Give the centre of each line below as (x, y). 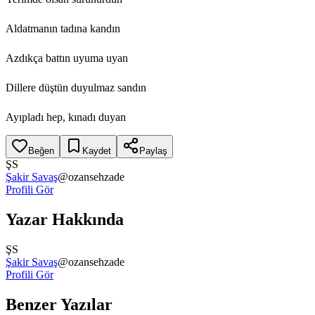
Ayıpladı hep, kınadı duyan (66, 117)
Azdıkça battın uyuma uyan (67, 58)
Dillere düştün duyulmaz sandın (76, 87)
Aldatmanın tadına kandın (63, 28)
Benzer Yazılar (59, 304)
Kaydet (97, 150)
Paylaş (153, 150)
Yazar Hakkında (65, 219)
